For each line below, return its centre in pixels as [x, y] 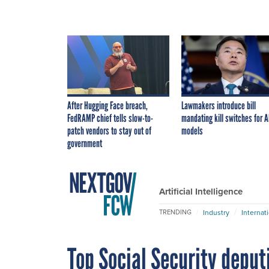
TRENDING [175, 212]
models [192, 131]
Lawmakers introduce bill [219, 105]
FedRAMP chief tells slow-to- [110, 118]
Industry [216, 212]
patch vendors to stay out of [109, 131]
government [85, 143]
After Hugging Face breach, [107, 105]
